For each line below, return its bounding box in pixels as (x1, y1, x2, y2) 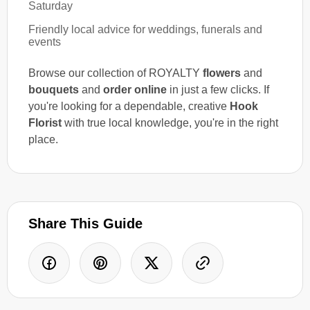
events (28, 35, 61, 48)
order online (103, 83, 167, 95)
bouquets (28, 83, 79, 95)
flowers (203, 66, 241, 79)
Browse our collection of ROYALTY (28, 66, 203, 79)
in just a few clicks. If (167, 83, 269, 95)
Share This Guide (28, 215, 143, 231)
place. (28, 133, 58, 145)
